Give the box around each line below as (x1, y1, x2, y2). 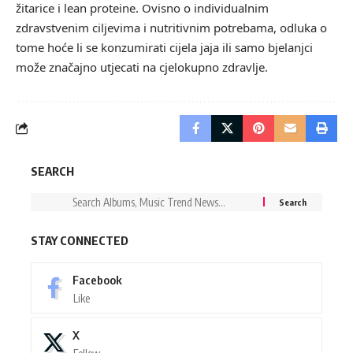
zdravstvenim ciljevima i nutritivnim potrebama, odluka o (16, 19, 327, 35)
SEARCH (31, 163, 74, 178)
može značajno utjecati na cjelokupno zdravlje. (16, 58, 268, 75)
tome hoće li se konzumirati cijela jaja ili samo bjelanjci (16, 39, 313, 55)
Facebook (72, 272, 122, 287)
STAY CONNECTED (31, 232, 128, 247)
